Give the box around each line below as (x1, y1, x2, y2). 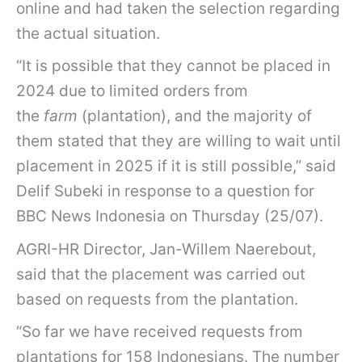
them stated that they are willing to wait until (16, 132, 341, 151)
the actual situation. (16, 23, 160, 43)
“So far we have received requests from (16, 322, 303, 342)
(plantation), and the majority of (78, 107, 312, 126)
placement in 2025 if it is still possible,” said (16, 157, 336, 176)
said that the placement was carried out (16, 264, 305, 284)
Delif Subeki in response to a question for (16, 182, 314, 201)
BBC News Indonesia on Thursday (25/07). (16, 207, 323, 226)
